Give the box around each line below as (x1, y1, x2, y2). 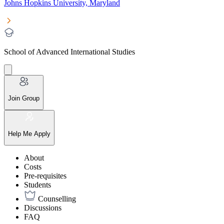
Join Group (8, 94, 39, 102)
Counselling (38, 194, 76, 203)
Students (24, 180, 51, 189)
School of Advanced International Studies (4, 47, 135, 56)
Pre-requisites (24, 171, 66, 180)
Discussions (24, 203, 61, 212)
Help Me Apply (8, 129, 50, 137)
